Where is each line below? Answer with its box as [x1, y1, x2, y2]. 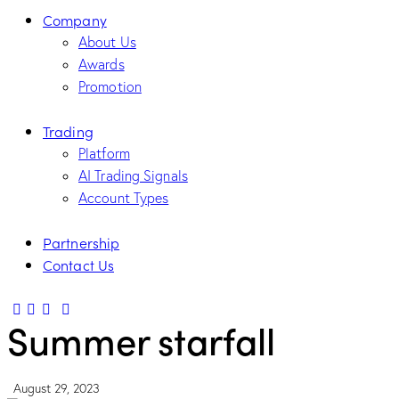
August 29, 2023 [13, 379, 100, 396]
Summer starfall [7, 313, 275, 366]
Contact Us [43, 255, 114, 275]
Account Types [78, 189, 169, 208]
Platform [78, 144, 130, 163]
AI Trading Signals [78, 167, 188, 185]
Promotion [78, 77, 142, 96]
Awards [78, 55, 125, 74]
